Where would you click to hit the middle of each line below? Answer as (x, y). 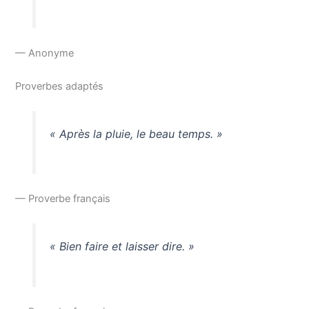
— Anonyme (45, 53)
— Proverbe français (63, 199)
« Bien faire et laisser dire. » (122, 247)
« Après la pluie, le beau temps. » (136, 133)
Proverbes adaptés (60, 86)
